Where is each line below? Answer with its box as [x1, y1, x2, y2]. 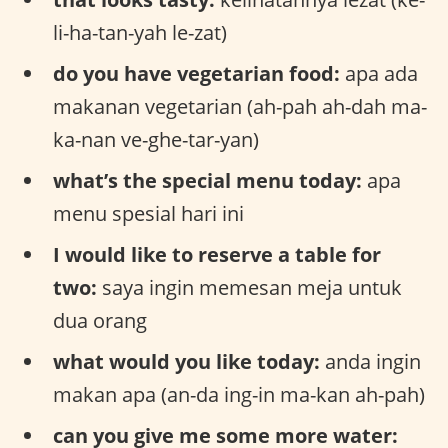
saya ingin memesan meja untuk [97, 273, 402, 301]
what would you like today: [53, 347, 320, 375]
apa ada [340, 59, 418, 87]
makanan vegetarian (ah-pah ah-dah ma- [53, 92, 427, 120]
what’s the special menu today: [53, 166, 362, 194]
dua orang [53, 306, 147, 334]
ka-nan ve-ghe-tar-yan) [53, 125, 259, 153]
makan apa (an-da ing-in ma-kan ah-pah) [53, 380, 425, 408]
